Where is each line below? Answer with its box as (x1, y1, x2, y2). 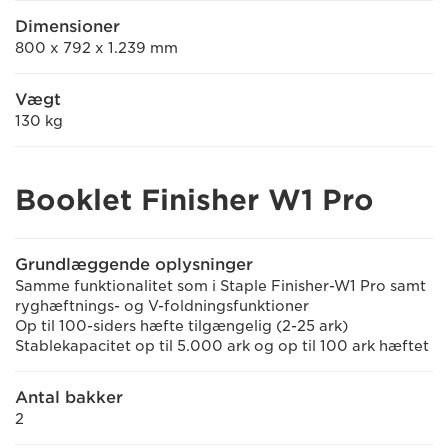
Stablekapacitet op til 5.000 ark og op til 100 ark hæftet (15, 338, 429, 354)
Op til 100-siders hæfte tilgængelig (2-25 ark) (15, 318, 348, 334)
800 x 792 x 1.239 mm (15, 40, 178, 56)
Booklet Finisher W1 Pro (15, 183, 374, 217)
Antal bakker (15, 388, 123, 407)
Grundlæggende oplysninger (15, 255, 253, 274)
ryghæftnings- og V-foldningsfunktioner (15, 298, 309, 314)
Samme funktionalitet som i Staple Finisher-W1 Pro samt (15, 278, 426, 294)
